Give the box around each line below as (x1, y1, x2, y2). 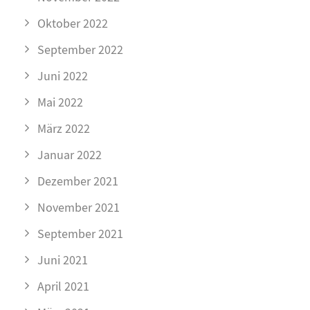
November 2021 (37, 200, 120, 216)
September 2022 (37, 42, 123, 58)
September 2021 (37, 226, 123, 242)
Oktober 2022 (37, 16, 108, 32)
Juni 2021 (37, 253, 88, 268)
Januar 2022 (37, 147, 102, 163)
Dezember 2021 (37, 174, 118, 190)
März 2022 (37, 121, 90, 137)
